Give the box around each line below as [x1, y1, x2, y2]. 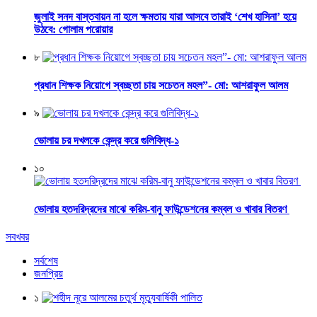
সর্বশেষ [34, 254, 58, 267]
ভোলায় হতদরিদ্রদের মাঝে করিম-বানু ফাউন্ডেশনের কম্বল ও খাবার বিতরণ [34, 202, 289, 215]
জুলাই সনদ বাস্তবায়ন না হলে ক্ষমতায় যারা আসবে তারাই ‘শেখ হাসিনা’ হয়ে [34, 11, 296, 23]
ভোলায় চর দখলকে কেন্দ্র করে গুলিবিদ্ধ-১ [34, 134, 179, 147]
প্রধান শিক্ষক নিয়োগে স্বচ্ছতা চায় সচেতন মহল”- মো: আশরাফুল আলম [34, 79, 288, 91]
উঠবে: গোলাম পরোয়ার [34, 23, 113, 36]
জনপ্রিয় [34, 267, 63, 279]
